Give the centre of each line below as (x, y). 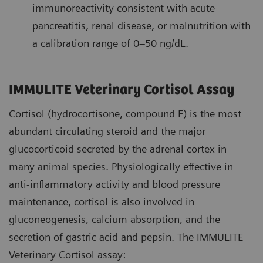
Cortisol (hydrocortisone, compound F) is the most (125, 114)
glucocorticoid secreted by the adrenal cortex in (118, 149)
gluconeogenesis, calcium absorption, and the (114, 220)
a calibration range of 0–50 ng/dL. (110, 43)
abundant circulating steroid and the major (107, 131)
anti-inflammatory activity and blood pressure (114, 184)
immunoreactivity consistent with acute (124, 8)
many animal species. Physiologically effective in (121, 167)
